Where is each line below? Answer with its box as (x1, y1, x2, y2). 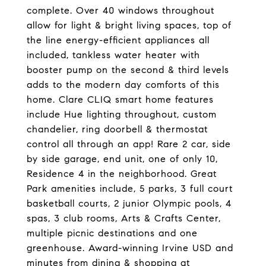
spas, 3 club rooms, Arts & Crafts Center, (27, 213, 221, 224)
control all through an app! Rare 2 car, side (27, 138, 231, 150)
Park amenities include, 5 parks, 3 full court (27, 183, 233, 194)
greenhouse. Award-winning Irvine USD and (27, 242, 233, 254)
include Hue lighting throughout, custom (27, 109, 217, 120)
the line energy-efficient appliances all (27, 34, 210, 46)
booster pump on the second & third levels (27, 64, 229, 75)
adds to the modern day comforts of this (27, 79, 220, 90)
